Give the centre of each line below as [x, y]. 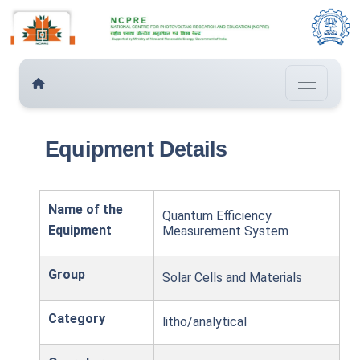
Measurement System [225, 231]
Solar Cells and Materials [232, 278]
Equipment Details [136, 150]
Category [77, 319]
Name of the [86, 210]
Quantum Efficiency [217, 216]
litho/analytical [205, 322]
